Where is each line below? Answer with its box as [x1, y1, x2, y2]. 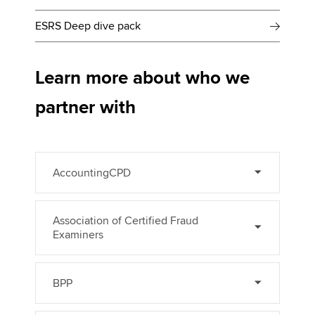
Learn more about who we [35, 67, 250, 89]
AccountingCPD [53, 166, 131, 181]
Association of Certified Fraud [53, 214, 198, 229]
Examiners [53, 228, 103, 243]
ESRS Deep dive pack [35, 19, 141, 33]
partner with [35, 96, 136, 119]
